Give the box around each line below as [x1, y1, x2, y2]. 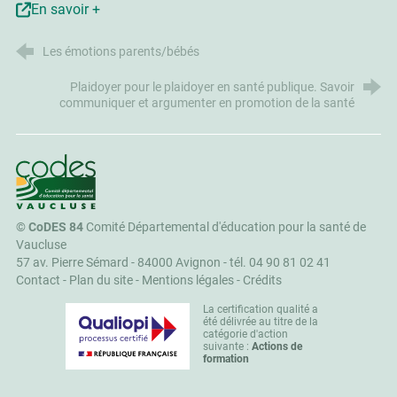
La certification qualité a [203, 303, 318, 316]
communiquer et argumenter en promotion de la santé [59, 96, 355, 112]
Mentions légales [141, 273, 234, 289]
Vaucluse [15, 237, 66, 253]
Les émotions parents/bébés [42, 44, 199, 60]
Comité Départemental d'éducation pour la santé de [82, 220, 366, 236]
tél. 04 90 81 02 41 [229, 255, 331, 271]
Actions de [252, 340, 302, 354]
